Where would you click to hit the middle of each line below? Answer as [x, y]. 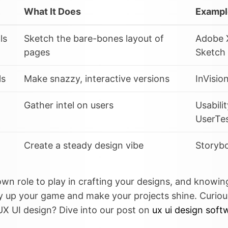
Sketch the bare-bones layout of [94, 38]
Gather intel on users [69, 105]
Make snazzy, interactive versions [97, 78]
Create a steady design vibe [84, 145]
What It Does [52, 11]
